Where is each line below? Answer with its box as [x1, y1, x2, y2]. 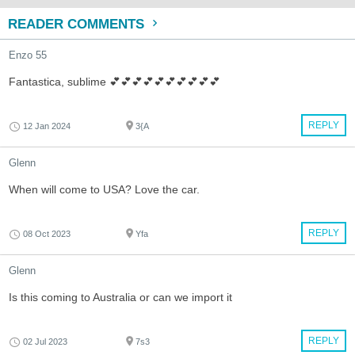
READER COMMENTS [8, 17, 148, 32]
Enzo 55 [9, 49, 47, 62]
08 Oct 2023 [23, 229, 71, 239]
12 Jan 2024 [23, 121, 71, 132]
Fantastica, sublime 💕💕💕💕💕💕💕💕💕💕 [9, 75, 220, 89]
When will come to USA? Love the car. [9, 183, 200, 197]
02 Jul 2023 [23, 337, 67, 347]
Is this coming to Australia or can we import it [9, 291, 232, 304]
